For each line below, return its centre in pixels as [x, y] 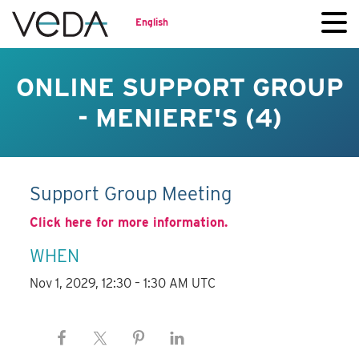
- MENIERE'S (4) [179, 117]
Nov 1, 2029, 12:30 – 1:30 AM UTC [123, 284]
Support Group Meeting [131, 194]
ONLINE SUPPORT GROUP [179, 87]
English [152, 22]
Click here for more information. [129, 223]
